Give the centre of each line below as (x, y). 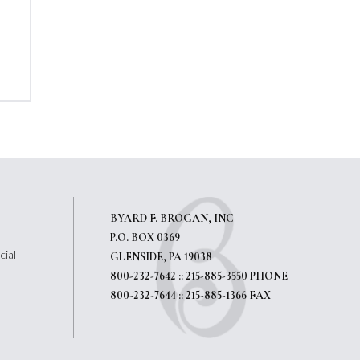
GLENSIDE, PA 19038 (161, 257)
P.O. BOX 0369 (145, 238)
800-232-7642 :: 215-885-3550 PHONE (199, 276)
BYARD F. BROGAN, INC (172, 219)
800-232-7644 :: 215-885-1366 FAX (190, 296)
